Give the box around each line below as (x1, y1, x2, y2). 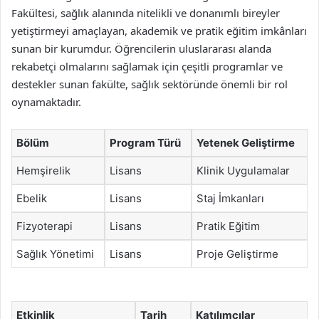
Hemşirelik (16, 163, 70, 177)
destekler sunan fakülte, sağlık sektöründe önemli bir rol (11, 76, 288, 91)
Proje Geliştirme (197, 246, 278, 261)
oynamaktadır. (11, 94, 81, 109)
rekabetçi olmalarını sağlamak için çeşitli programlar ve (11, 58, 283, 73)
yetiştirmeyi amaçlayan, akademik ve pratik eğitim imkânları (11, 23, 307, 38)
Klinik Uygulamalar (197, 163, 290, 177)
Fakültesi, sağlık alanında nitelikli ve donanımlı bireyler (11, 5, 280, 20)
